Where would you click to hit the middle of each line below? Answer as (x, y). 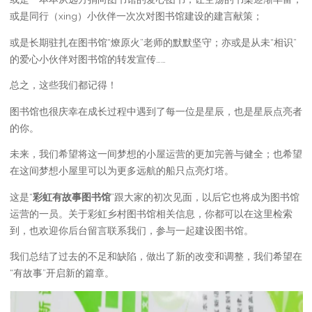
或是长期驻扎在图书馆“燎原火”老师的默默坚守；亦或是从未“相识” (153, 42)
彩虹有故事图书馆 (71, 197)
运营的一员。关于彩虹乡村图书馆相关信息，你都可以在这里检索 (151, 213)
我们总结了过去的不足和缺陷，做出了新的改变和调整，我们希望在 (156, 256)
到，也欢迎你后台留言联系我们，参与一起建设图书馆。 (131, 230)
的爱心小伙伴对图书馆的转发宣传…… (87, 59)
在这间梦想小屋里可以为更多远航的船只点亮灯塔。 (122, 171)
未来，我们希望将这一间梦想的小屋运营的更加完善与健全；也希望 (156, 154)
